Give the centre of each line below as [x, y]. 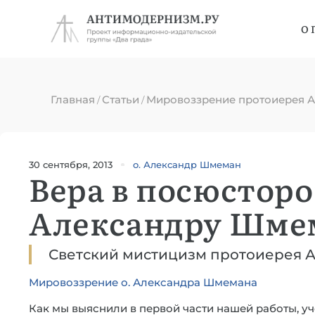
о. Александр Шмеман [187, 165]
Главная [73, 99]
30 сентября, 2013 [71, 164]
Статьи [121, 99]
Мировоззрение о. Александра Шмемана [143, 282]
